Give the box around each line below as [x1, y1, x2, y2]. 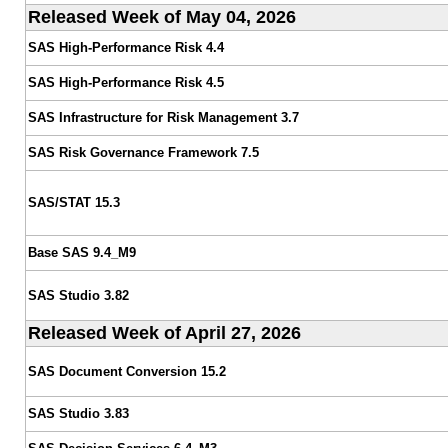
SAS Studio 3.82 [27, 287, 129, 303]
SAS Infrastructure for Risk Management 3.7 [27, 109, 299, 125]
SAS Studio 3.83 [27, 405, 129, 421]
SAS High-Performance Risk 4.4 [27, 39, 224, 55]
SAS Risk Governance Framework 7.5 [27, 144, 259, 160]
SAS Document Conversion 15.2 [27, 363, 226, 379]
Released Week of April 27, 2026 [27, 322, 301, 343]
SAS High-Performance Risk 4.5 [27, 74, 224, 90]
